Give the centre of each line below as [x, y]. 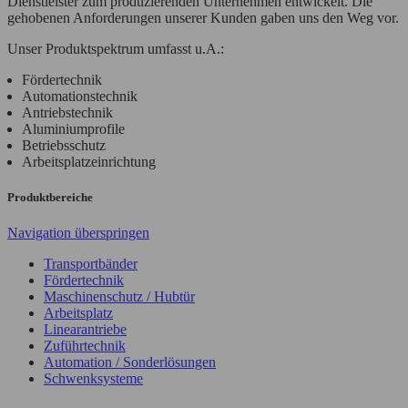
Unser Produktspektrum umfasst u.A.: [116, 48]
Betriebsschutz [64, 145]
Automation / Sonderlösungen [130, 362]
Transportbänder [91, 263]
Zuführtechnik [85, 345]
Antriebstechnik [67, 112]
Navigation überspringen [78, 232]
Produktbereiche [50, 197]
